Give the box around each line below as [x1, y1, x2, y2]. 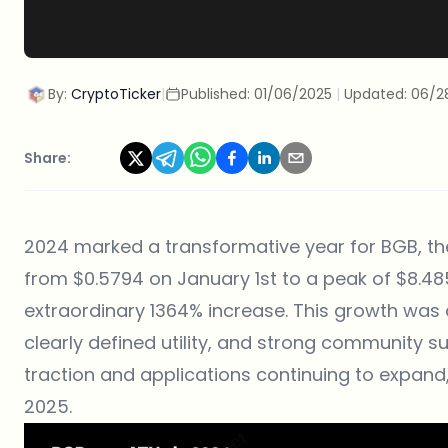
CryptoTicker [71, 83, 161, 104]
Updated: [344, 83, 411, 104]
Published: [181, 83, 254, 104]
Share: [24, 147, 71, 168]
